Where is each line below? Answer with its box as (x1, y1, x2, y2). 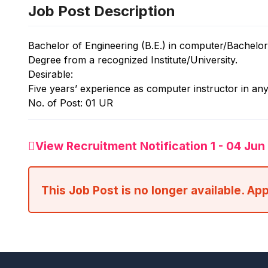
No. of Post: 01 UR (28, 97, 113, 109)
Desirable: (28, 68, 73, 80)
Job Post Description (28, 2, 175, 20)
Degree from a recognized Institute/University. (28, 54, 237, 66)
